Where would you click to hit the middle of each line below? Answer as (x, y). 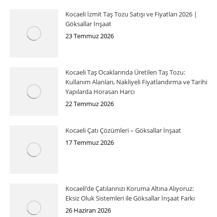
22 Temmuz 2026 (90, 103)
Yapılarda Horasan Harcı (100, 91)
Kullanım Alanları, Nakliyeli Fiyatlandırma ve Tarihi (136, 82)
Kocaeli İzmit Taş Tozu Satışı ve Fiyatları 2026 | (131, 14)
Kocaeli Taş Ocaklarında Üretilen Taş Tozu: (125, 72)
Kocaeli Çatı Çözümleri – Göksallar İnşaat (123, 130)
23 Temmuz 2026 (90, 36)
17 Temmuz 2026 (90, 142)
